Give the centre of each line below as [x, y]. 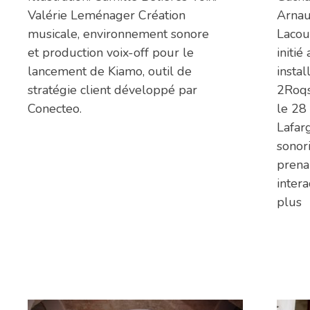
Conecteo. [55, 109]
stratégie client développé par [112, 90]
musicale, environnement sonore [118, 34]
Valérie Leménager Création [107, 16]
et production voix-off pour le [111, 53]
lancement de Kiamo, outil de [110, 72]
